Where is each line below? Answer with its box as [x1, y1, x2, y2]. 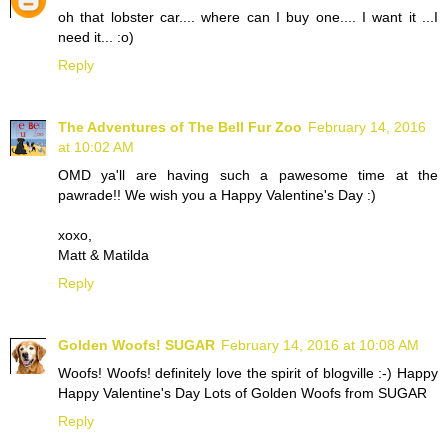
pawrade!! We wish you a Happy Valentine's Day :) [58, 187, 376, 204]
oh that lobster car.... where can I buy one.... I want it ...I [58, 9, 438, 26]
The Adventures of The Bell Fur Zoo [58, 119, 302, 136]
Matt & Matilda [58, 247, 149, 264]
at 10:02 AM [58, 139, 134, 156]
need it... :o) [58, 29, 134, 46]
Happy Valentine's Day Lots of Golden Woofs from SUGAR [58, 385, 427, 402]
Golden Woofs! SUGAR [58, 337, 215, 354]
